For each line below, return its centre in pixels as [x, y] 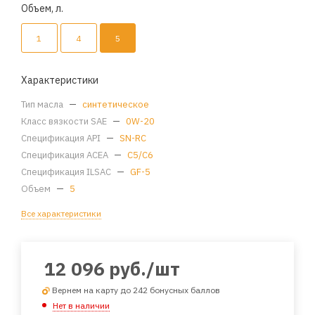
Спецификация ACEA [66, 155]
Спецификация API [62, 138]
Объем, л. [42, 8]
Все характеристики [61, 213]
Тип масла [43, 104]
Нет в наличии [81, 306]
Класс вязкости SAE [65, 121]
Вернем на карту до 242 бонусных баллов [136, 290]
